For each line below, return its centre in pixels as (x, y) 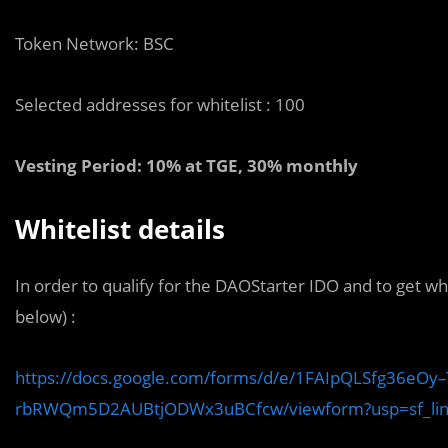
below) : (45, 316)
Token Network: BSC (94, 43)
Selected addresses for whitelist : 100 (160, 104)
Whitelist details (120, 229)
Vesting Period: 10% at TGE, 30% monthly (186, 165)
